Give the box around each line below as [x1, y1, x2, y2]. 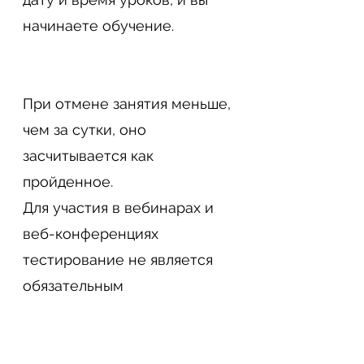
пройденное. [23, 173, 113, 190]
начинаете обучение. [23, 17, 182, 34]
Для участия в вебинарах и [23, 199, 214, 216]
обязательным [23, 277, 123, 294]
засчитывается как [23, 147, 154, 164]
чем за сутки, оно [23, 121, 146, 138]
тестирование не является [23, 251, 213, 268]
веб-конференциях [23, 225, 158, 242]
